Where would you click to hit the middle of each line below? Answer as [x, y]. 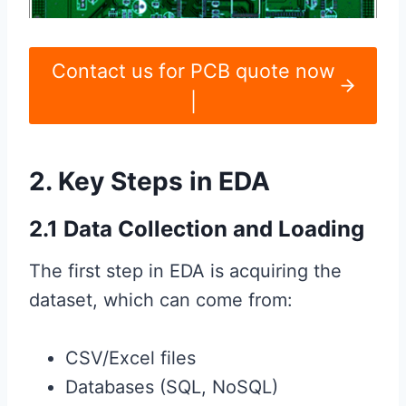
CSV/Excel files [130, 358]
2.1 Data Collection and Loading [197, 229]
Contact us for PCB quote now [193, 70]
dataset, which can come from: [161, 300]
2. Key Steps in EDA [150, 182]
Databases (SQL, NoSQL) [172, 387]
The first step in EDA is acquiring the [185, 271]
